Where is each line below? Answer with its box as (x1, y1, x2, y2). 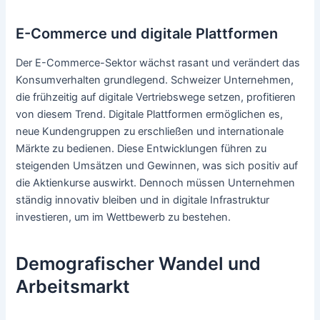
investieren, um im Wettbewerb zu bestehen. (16, 210, 231, 224)
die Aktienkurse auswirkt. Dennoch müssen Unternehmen (16, 176, 296, 189)
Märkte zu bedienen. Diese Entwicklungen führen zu (16, 141, 267, 155)
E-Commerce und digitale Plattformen (16, 24, 279, 42)
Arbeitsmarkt (16, 276, 131, 298)
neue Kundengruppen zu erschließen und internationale (16, 124, 284, 138)
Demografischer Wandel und (16, 253, 261, 275)
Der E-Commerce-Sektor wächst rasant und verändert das (16, 56, 301, 69)
